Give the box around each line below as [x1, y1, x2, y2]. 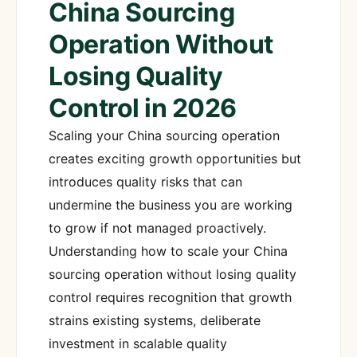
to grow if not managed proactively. [49, 219, 266, 236]
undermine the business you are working [49, 196, 292, 213]
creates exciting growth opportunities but [49, 150, 301, 167]
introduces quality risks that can [49, 173, 242, 190]
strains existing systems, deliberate [49, 312, 261, 328]
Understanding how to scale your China [49, 242, 288, 259]
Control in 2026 [49, 92, 237, 124]
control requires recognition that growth [49, 288, 292, 305]
